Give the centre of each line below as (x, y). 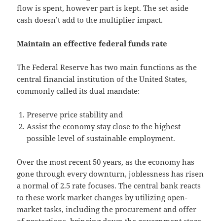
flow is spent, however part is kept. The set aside (103, 8)
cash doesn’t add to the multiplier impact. (90, 19)
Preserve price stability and (75, 114)
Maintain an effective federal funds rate (92, 43)
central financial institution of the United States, (102, 79)
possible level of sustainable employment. (101, 138)
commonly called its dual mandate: (78, 91)
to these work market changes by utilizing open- (102, 197)
